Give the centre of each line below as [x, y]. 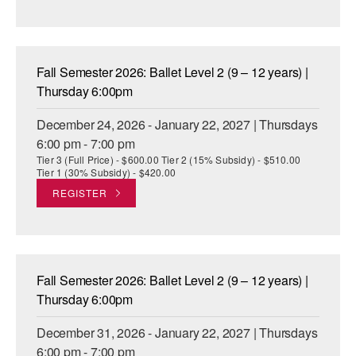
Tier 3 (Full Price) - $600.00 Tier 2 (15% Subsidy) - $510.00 [169, 160]
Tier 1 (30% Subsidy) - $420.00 [106, 172]
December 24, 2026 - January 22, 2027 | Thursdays [177, 125]
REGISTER [80, 193]
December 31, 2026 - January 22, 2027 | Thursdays [177, 333]
